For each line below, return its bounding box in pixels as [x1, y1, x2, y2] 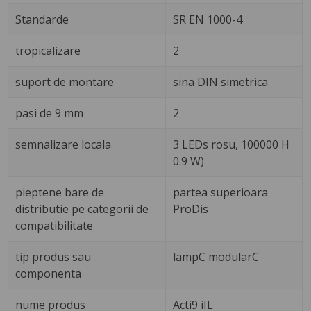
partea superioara [173, 184, 269, 200]
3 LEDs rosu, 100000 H [173, 136, 290, 152]
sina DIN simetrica [173, 74, 269, 90]
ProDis [173, 201, 209, 217]
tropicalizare [15, 42, 81, 58]
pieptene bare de [15, 184, 105, 200]
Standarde [15, 11, 69, 27]
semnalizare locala [15, 136, 112, 152]
